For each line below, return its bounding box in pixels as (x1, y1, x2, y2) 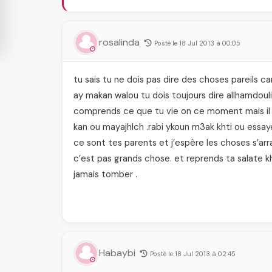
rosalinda (99, 36, 142, 49)
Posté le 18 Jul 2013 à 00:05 (154, 39, 240, 47)
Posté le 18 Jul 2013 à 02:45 (150, 250, 236, 258)
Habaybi (99, 246, 138, 259)
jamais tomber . (73, 168, 137, 180)
